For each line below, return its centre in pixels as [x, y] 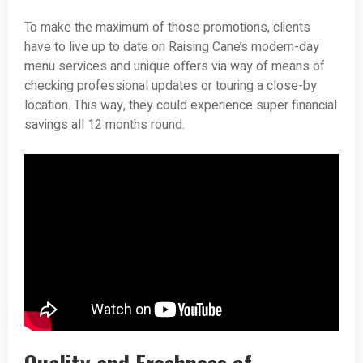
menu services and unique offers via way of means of [175, 67]
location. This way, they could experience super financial [181, 106]
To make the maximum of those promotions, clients [167, 28]
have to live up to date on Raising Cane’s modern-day [172, 47]
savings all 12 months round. [105, 125]
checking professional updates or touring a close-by [171, 86]
